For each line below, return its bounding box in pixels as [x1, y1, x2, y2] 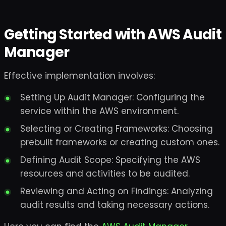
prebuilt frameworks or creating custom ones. [20, 136, 219, 148]
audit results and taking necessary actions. [20, 199, 209, 211]
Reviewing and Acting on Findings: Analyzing [20, 185, 213, 197]
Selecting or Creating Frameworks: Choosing [20, 123, 213, 135]
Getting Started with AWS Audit [4, 25, 221, 44]
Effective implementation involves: [4, 70, 155, 82]
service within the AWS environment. [20, 105, 179, 117]
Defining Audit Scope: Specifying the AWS [20, 154, 200, 166]
